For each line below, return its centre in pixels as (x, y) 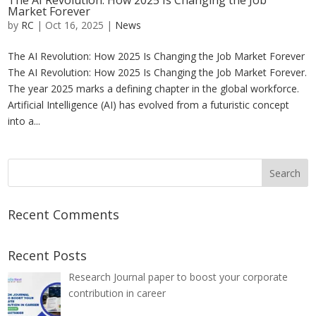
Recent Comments (64, 215)
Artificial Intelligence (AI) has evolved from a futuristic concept (149, 105)
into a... (24, 121)
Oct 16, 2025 (75, 25)
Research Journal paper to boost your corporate (178, 277)
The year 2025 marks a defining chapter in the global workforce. (154, 89)
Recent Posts (48, 256)
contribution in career (117, 293)
